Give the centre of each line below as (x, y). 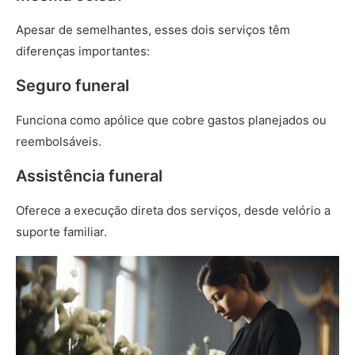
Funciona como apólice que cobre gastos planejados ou (171, 120)
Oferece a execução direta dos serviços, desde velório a (173, 210)
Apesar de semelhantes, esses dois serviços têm (153, 30)
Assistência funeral (91, 176)
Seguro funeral (74, 86)
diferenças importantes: (84, 51)
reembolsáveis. (60, 141)
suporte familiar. (63, 232)
